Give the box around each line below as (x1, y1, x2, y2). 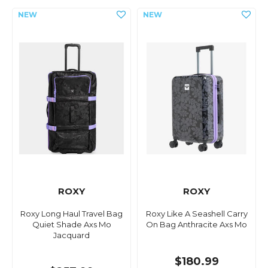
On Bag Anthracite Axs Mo (146, 220, 247, 230)
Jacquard (53, 230, 90, 240)
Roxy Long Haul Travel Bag (20, 209, 123, 219)
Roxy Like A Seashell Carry (145, 209, 248, 219)
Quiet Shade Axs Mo (32, 220, 111, 230)
